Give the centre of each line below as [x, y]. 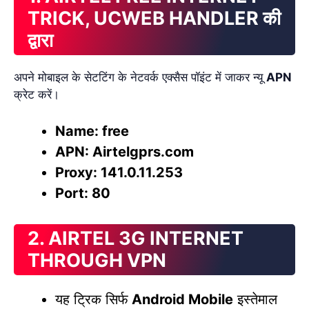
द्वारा [40, 40]
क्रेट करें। [37, 94]
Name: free [92, 131]
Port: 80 [83, 193]
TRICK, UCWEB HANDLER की [154, 18]
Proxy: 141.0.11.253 [119, 173]
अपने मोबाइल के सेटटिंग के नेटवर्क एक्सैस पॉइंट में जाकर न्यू [140, 77]
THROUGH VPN [97, 261]
